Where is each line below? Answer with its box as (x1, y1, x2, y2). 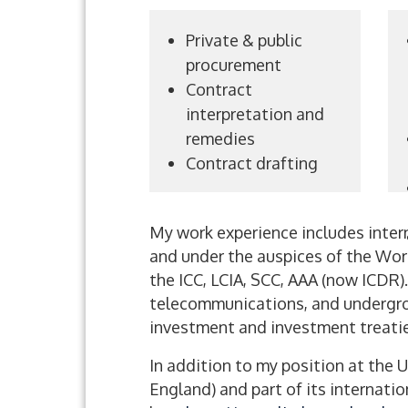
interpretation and (186, 104, 324, 124)
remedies (186, 128, 255, 148)
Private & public (186, 30, 302, 50)
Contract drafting (186, 153, 318, 173)
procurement (186, 55, 281, 75)
